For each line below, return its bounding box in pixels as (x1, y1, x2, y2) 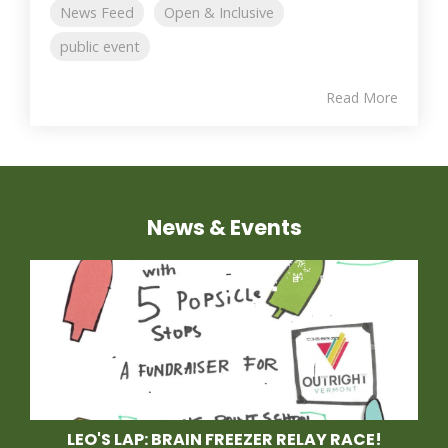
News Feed (60, 3, 134, 23)
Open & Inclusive (164, 3, 274, 23)
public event (60, 37, 140, 57)
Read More (326, 88, 398, 108)
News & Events (146, 213, 302, 243)
